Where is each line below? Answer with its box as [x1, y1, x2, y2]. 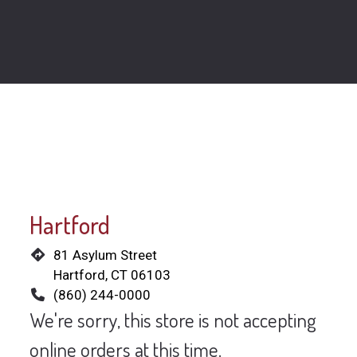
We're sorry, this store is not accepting [29, 306, 317, 332]
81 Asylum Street [53, 246, 157, 263]
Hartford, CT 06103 [53, 266, 171, 283]
